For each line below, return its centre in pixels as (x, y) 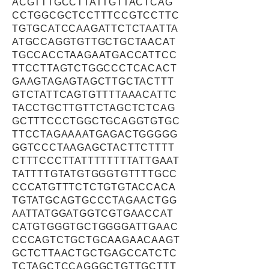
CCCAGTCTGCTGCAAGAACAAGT (96, 240)
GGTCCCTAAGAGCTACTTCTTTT (93, 147)
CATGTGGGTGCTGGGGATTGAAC (95, 227)
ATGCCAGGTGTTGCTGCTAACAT (94, 42)
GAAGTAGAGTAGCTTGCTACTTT (93, 81)
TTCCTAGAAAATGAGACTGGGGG (95, 134)
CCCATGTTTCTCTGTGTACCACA (94, 187)
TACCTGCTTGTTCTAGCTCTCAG (94, 108)
